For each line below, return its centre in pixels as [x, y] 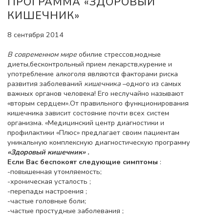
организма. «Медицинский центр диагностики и [86, 122]
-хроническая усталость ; [49, 181]
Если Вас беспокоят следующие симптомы [83, 162]
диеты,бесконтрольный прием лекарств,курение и [90, 64]
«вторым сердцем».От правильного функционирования [98, 103]
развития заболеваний [46, 83]
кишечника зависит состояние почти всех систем [88, 113]
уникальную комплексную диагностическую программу [99, 142]
